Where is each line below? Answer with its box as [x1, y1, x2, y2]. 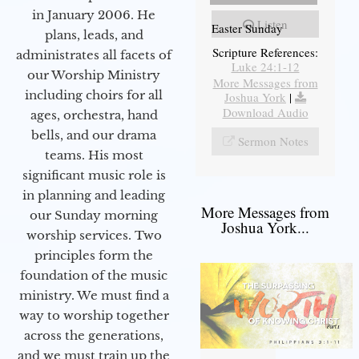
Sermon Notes [237, 132, 309, 149]
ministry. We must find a [18, 287, 169, 303]
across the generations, [24, 327, 163, 343]
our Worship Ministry [27, 67, 160, 83]
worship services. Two [26, 227, 162, 243]
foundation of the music [20, 267, 167, 283]
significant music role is [22, 167, 166, 183]
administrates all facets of [16, 46, 171, 63]
